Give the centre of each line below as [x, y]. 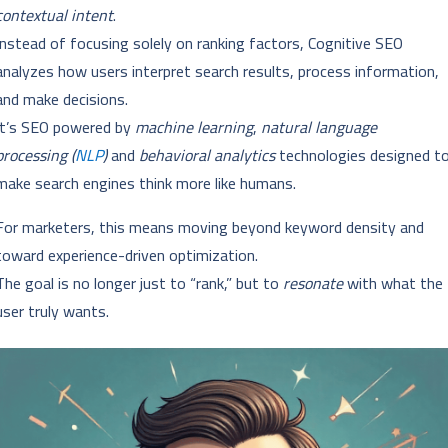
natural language [319, 127]
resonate [313, 283]
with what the [393, 283]
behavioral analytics [207, 155]
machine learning [194, 127]
